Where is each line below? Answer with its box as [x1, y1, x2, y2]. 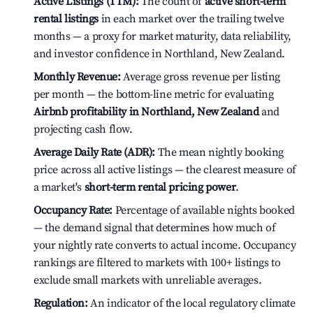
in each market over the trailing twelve [99, 12, 285, 26]
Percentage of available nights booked [112, 203, 295, 217]
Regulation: [34, 296, 88, 310]
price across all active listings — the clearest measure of [34, 163, 296, 177]
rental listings [34, 12, 99, 26]
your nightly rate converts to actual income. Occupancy [34, 238, 296, 252]
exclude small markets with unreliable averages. [34, 273, 262, 287]
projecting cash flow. [34, 122, 133, 136]
